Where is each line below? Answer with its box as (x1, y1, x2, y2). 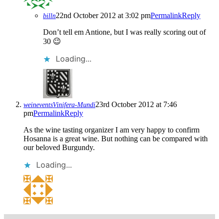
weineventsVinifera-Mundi (23, 101, 95, 109)
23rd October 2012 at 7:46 (95, 100, 177, 109)
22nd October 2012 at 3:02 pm (56, 11, 151, 20)
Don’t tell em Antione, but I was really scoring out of (43, 28, 206, 37)
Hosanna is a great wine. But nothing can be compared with (23, 134, 208, 143)
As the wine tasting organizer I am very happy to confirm (23, 126, 199, 134)
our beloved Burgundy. (23, 143, 95, 152)
